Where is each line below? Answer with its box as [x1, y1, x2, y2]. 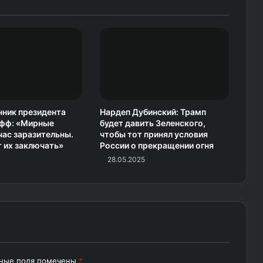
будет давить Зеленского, [99, 118, 205, 129]
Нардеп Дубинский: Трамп [99, 107, 206, 117]
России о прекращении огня [99, 140, 214, 151]
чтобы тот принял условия [99, 129, 208, 140]
